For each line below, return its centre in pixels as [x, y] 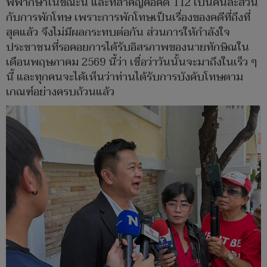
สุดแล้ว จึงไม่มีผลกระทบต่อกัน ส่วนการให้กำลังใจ [118, 33]
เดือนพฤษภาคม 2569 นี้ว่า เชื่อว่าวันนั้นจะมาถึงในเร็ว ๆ [132, 63]
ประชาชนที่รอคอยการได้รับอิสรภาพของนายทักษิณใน [128, 48]
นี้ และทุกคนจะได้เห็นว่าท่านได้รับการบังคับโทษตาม [125, 77]
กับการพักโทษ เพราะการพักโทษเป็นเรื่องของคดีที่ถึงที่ [128, 18]
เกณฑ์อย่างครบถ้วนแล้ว [60, 92]
